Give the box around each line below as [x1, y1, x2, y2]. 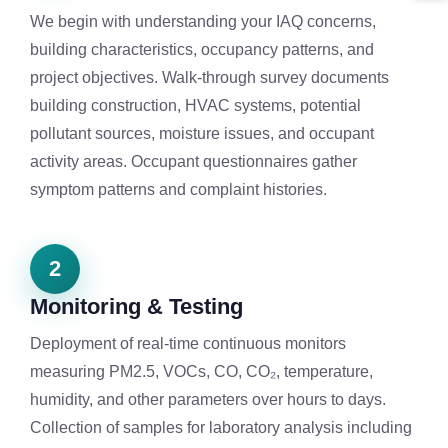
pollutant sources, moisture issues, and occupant [30, 125, 374, 143]
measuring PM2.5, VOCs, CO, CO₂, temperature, [30, 363, 373, 381]
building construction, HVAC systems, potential [30, 97, 361, 115]
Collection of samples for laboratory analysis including [30, 419, 412, 437]
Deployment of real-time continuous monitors [30, 335, 346, 353]
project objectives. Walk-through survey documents [30, 69, 389, 87]
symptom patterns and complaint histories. [30, 181, 327, 199]
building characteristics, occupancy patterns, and [30, 41, 374, 59]
